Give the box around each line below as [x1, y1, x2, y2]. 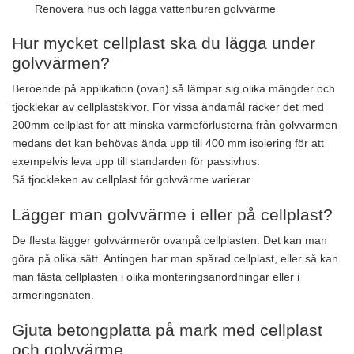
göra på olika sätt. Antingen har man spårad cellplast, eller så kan [12, 252, 338, 265]
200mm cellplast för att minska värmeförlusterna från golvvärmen [12, 119, 337, 132]
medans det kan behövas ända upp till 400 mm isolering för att [12, 137, 324, 150]
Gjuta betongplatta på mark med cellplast [12, 321, 322, 340]
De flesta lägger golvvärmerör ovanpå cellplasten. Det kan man [12, 234, 327, 247]
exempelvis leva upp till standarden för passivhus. [12, 155, 260, 168]
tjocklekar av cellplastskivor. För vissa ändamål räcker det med [12, 100, 324, 114]
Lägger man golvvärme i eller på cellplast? [12, 205, 333, 224]
